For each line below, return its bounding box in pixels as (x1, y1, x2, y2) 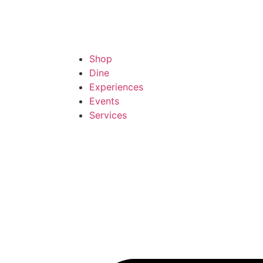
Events (89, 95, 119, 107)
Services (89, 109, 127, 121)
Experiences (89, 81, 143, 93)
